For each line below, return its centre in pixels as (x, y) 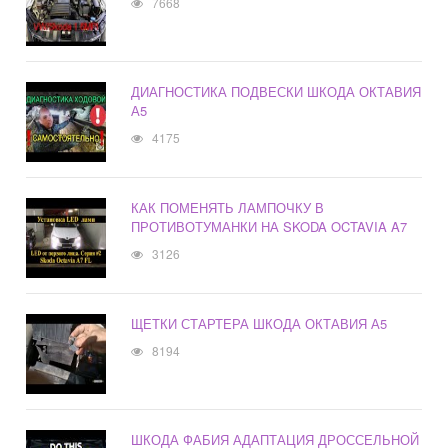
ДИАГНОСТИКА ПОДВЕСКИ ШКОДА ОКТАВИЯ (276, 92)
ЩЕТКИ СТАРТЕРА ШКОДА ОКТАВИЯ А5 (259, 324)
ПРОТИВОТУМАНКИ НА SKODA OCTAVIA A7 (269, 227)
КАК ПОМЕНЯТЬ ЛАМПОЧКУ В (228, 208)
